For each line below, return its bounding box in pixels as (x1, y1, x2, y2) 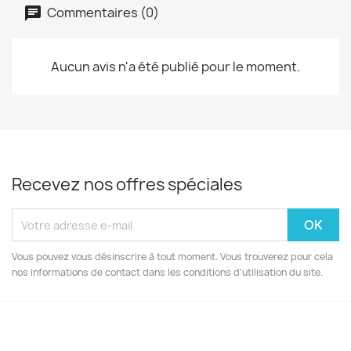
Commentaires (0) (45, 3, 159, 21)
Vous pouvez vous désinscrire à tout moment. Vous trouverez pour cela (12, 250, 333, 263)
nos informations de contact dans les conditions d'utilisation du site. (12, 266, 323, 279)
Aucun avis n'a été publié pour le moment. (51, 58, 300, 75)
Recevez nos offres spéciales (12, 173, 242, 196)
